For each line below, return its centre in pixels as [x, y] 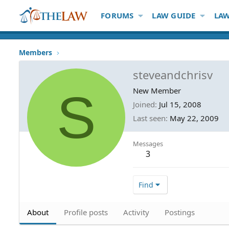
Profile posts [86, 212]
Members [36, 52]
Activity [136, 212]
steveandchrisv [173, 74]
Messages [148, 143]
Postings [180, 212]
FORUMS [117, 15]
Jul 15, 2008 [180, 104]
